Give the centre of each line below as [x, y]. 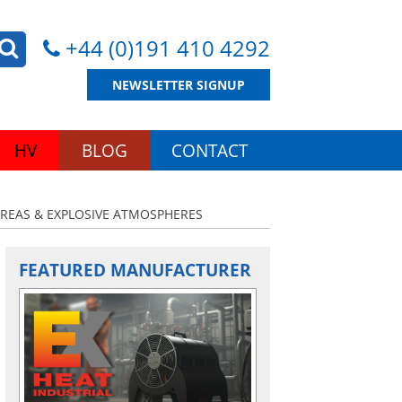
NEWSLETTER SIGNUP [179, 85]
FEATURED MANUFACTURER [135, 270]
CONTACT [210, 150]
